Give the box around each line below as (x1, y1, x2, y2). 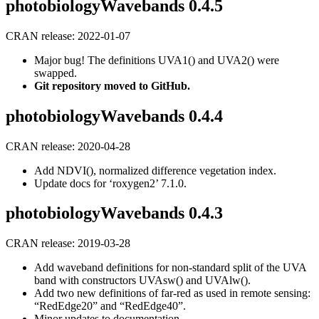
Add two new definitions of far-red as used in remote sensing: (34, 287, 310, 300)
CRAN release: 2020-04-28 (6, 140, 130, 152)
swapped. (34, 66, 77, 79)
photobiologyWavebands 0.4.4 (6, 106, 223, 125)
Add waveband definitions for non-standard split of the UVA (34, 261, 306, 274)
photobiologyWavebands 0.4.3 (6, 204, 223, 223)
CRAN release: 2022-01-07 (6, 29, 130, 42)
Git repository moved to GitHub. (34, 79, 190, 92)
